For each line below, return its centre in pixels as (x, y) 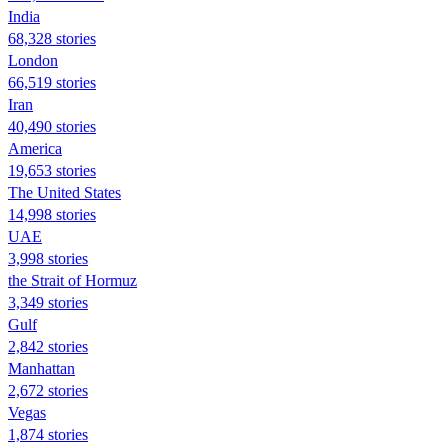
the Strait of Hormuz (72, 280)
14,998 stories (52, 214)
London (33, 60)
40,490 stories (52, 126)
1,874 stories (48, 434)
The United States (64, 192)
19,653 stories (52, 170)
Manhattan (41, 368)
